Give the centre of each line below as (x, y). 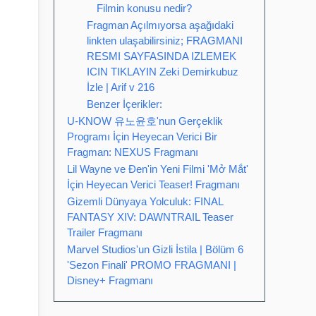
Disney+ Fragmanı (110, 280)
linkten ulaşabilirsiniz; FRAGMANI (165, 41)
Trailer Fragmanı (105, 232)
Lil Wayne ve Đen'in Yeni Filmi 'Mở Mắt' (158, 169)
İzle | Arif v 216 (121, 87)
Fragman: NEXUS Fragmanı (133, 152)
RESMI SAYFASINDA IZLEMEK (162, 56)
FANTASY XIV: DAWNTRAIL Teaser (150, 217)
